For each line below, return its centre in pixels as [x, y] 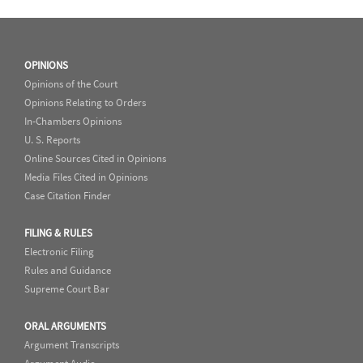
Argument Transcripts [72, 345]
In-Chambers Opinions [73, 121]
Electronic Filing [59, 252]
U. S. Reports [52, 140]
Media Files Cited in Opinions [86, 177]
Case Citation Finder [68, 196]
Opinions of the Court [71, 84]
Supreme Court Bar [67, 289]
